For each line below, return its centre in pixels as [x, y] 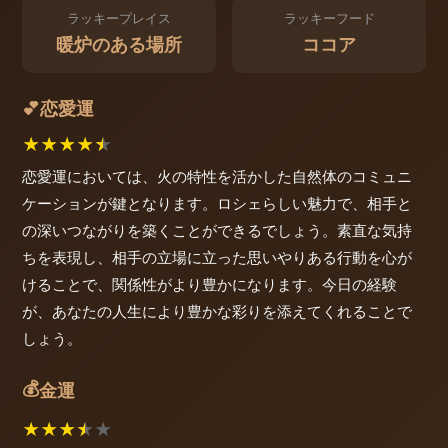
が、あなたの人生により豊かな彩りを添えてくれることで [217, 311]
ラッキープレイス [119, 19]
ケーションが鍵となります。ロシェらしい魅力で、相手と [217, 203]
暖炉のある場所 [119, 44]
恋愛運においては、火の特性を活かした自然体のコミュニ [217, 176]
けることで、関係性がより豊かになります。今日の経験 [209, 284]
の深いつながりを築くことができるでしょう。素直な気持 [217, 230]
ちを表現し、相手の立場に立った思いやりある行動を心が [217, 257]
